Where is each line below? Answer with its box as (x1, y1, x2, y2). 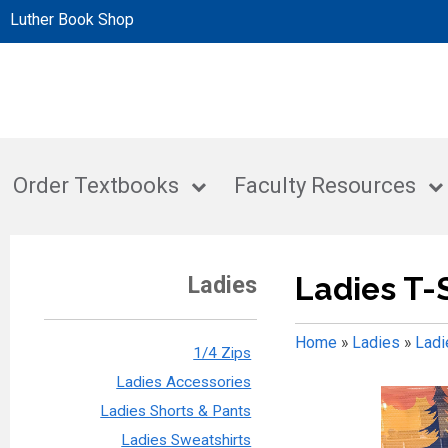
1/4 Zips (193, 344, 252, 363)
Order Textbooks (13, 173, 180, 199)
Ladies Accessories (116, 373, 252, 392)
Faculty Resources (234, 173, 417, 199)
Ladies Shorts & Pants (100, 402, 252, 421)
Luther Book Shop (10, 10, 134, 29)
